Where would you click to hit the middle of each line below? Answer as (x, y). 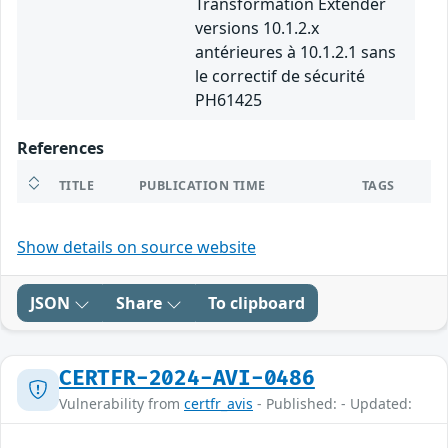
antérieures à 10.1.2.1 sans (295, 52)
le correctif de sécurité (280, 76)
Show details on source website (136, 247)
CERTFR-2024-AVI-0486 (187, 379)
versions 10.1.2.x (257, 28)
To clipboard (256, 303)
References (60, 148)
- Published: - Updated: (332, 404)
